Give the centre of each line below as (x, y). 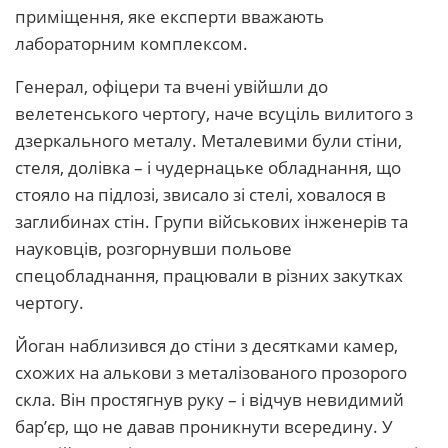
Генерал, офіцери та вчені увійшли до (171, 86)
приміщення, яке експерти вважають (169, 16)
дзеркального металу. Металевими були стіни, (208, 140)
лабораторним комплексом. (131, 43)
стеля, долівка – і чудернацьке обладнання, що (208, 167)
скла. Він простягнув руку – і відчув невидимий (209, 399)
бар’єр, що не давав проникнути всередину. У (204, 426)
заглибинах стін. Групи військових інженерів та (211, 221)
